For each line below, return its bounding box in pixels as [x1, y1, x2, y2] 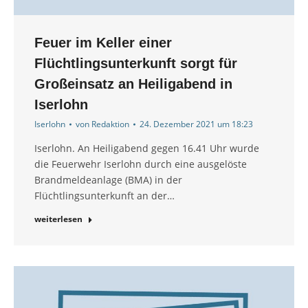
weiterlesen [34, 213, 82, 225]
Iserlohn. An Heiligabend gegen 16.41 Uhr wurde [34, 142, 259, 155]
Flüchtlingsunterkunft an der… [34, 189, 175, 203]
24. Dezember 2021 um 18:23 [140, 118, 253, 131]
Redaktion [91, 118, 129, 131]
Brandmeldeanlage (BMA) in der [34, 173, 182, 187]
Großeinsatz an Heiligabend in [34, 76, 232, 92]
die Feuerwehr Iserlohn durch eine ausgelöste [34, 157, 247, 171]
